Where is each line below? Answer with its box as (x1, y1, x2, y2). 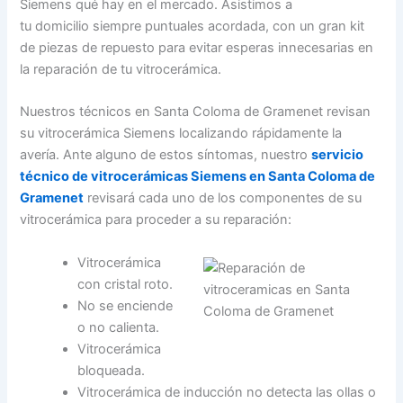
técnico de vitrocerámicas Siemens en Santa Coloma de (20, 168, 376, 185)
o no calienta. (77, 318, 160, 336)
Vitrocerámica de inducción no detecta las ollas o (77, 383, 377, 400)
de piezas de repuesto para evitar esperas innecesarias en (20, 40, 374, 57)
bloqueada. (77, 362, 146, 379)
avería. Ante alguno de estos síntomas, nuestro (20, 147, 312, 164)
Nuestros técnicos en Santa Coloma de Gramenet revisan (20, 103, 372, 121)
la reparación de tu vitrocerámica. (20, 61, 222, 78)
